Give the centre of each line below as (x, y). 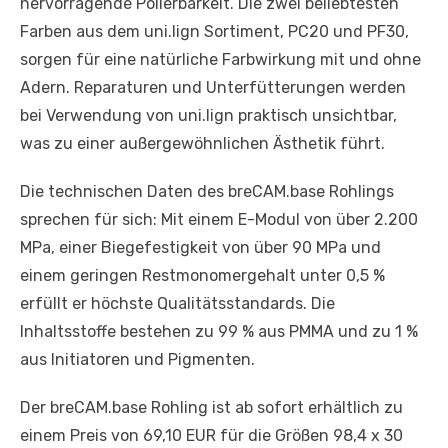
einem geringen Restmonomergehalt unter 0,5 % (202, 275)
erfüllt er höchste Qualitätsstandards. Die (177, 303)
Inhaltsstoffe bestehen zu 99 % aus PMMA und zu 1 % (219, 331)
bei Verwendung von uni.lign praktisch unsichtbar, (208, 115)
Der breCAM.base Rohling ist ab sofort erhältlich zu (211, 407)
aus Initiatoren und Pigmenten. (137, 359)
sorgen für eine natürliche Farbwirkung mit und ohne (220, 59)
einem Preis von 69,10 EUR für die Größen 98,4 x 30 (211, 435)
